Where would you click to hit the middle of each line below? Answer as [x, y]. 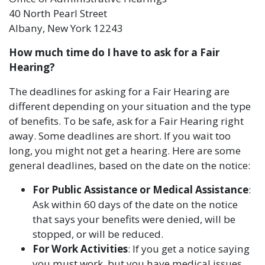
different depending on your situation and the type [130, 106]
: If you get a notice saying [189, 249]
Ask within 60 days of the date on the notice [135, 204]
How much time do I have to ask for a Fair [114, 52]
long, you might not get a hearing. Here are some [125, 151]
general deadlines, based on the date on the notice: [130, 165]
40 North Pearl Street [58, 13]
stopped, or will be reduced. [98, 234]
